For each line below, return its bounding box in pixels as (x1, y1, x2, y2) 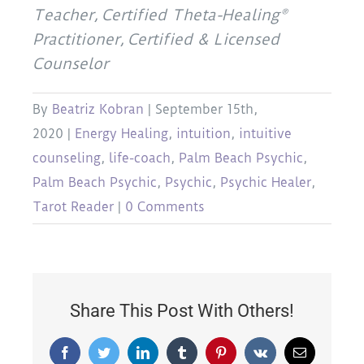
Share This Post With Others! (70, 301, 294, 322)
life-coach (109, 150, 171, 167)
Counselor (32, 54, 108, 74)
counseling (32, 150, 101, 167)
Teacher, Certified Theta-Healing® (32, 6, 287, 25)
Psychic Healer (220, 175, 311, 191)
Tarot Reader (32, 199, 114, 215)
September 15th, (155, 102, 258, 118)
